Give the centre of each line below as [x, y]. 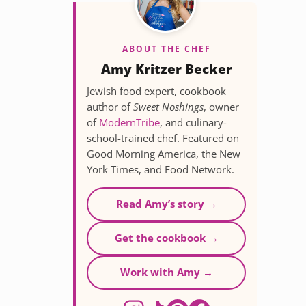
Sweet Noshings [168, 107]
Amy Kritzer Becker [166, 69]
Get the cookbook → [166, 238]
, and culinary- [193, 122]
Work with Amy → [166, 272]
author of [110, 107]
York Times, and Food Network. [161, 169]
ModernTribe [129, 122]
